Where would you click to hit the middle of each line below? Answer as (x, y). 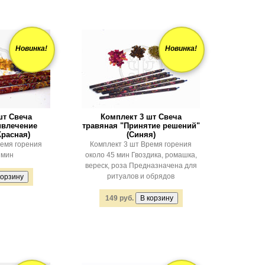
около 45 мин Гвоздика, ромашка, (141, 155)
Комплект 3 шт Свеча (141, 117)
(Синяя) (141, 135)
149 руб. (119, 198)
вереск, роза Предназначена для (141, 166)
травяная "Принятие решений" (141, 126)
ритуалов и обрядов (141, 176)
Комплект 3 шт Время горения (141, 144)
